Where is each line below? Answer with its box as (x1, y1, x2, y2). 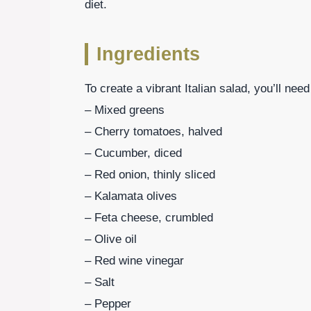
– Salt (85, 275, 115, 289)
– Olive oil (85, 232, 137, 246)
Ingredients (96, 43, 200, 65)
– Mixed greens (85, 103, 165, 117)
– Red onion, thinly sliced (85, 167, 215, 181)
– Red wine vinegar (85, 253, 184, 267)
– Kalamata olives (85, 189, 177, 203)
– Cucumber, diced (85, 146, 182, 160)
